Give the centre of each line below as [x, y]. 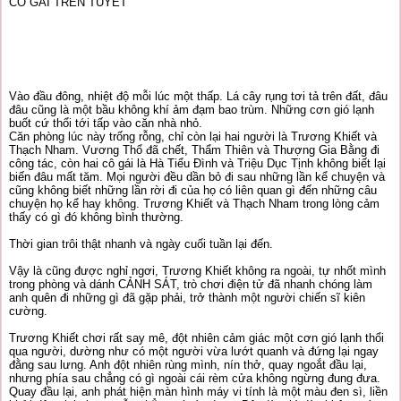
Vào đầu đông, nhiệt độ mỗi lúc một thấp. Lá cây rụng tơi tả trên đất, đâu [198, 96]
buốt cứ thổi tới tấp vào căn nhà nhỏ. [106, 123]
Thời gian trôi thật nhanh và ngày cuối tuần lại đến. [141, 244]
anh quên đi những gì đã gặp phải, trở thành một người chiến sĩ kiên [187, 298]
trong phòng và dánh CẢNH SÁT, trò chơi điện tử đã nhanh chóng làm [191, 284]
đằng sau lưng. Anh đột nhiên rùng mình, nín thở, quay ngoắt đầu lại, [188, 365]
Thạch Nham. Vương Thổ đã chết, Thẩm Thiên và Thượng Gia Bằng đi [194, 150]
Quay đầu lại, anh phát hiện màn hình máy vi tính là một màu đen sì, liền [198, 392]
